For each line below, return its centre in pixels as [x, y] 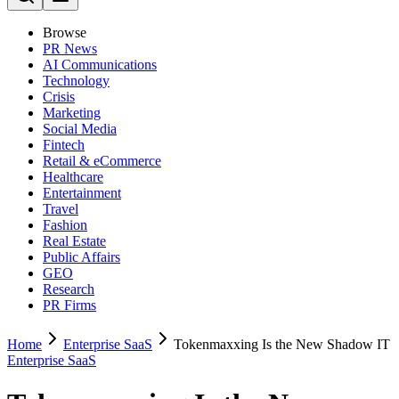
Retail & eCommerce [102, 161]
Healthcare [73, 177]
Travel [61, 209]
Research [69, 289]
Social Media [80, 129]
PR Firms [69, 305]
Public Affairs [81, 257]
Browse [65, 33]
